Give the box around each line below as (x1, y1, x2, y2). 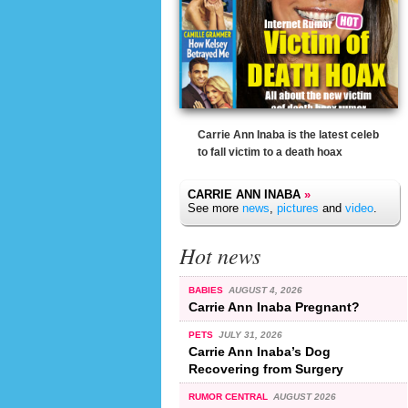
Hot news (179, 240, 260, 270)
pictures (277, 201, 319, 215)
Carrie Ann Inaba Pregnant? (189, 299, 360, 314)
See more (188, 201, 242, 215)
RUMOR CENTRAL (189, 391, 270, 402)
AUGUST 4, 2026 (228, 284, 302, 295)
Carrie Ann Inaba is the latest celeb (198, 128, 379, 141)
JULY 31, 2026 (218, 329, 282, 340)
